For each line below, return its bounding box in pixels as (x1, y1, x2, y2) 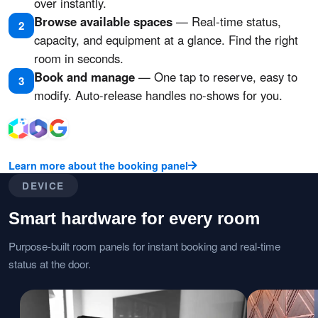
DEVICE (22, 178, 65, 192)
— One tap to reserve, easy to (135, 67, 297, 85)
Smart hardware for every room (9, 208, 260, 228)
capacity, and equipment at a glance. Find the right (34, 31, 298, 48)
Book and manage (34, 67, 135, 85)
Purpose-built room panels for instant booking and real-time (9, 238, 280, 253)
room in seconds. (34, 49, 124, 67)
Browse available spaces (34, 12, 172, 30)
